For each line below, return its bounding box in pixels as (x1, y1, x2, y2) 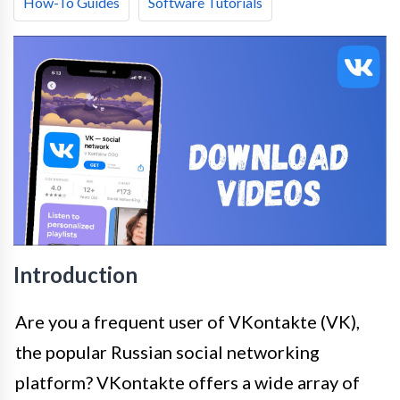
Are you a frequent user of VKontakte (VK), (15, 311, 360, 333)
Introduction (13, 262, 137, 288)
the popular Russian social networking (15, 341, 320, 363)
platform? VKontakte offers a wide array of (15, 371, 360, 394)
